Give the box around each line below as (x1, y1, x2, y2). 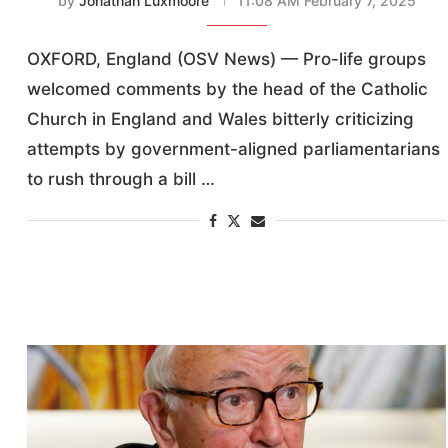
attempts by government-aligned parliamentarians (27, 138, 441, 159)
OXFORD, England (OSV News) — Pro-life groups (27, 48, 427, 69)
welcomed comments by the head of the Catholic (27, 78, 429, 99)
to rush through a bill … (27, 168, 216, 189)
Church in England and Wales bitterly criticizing (27, 108, 415, 129)
